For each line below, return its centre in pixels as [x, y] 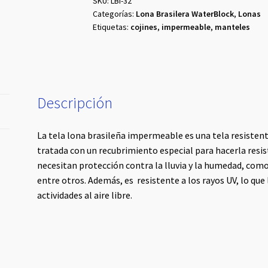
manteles [232, 27]
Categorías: [114, 13]
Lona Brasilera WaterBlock [185, 13]
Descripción [75, 103]
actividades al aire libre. [85, 195]
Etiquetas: [111, 27]
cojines [144, 27]
